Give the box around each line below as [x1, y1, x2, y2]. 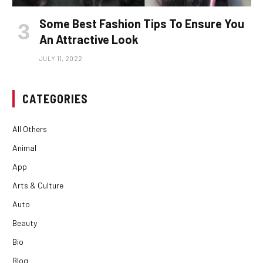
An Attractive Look [39, 32, 139, 46]
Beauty [12, 217, 37, 228]
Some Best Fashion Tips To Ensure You [39, 16, 244, 31]
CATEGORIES [22, 91, 88, 106]
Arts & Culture [12, 180, 63, 190]
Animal [12, 142, 36, 153]
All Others [12, 123, 47, 134]
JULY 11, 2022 [39, 54, 83, 62]
